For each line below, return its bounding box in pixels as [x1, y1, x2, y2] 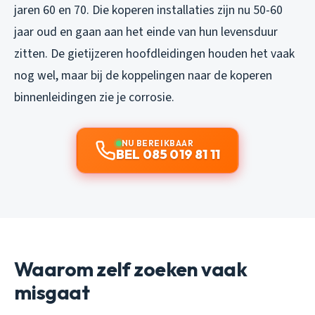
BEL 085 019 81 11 [115, 146, 221, 162]
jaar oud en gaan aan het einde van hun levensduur [14, 22, 278, 41]
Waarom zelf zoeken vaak [14, 256, 247, 281]
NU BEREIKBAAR [121, 137, 194, 148]
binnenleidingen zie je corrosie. [14, 88, 174, 106]
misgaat [14, 279, 90, 304]
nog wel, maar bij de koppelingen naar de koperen [14, 66, 272, 84]
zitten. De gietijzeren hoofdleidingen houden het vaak [14, 44, 295, 63]
